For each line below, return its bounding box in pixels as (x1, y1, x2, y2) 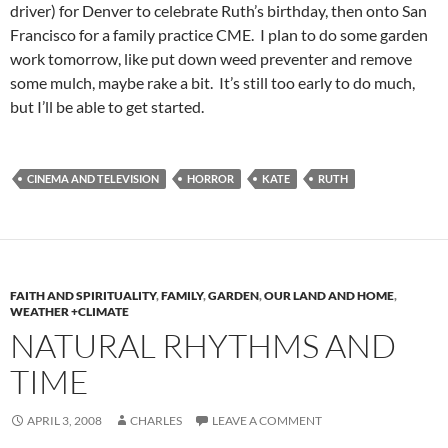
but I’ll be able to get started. (10, 96, 204, 116)
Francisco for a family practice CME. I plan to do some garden (10, 24, 428, 44)
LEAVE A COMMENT (212, 412, 322, 428)
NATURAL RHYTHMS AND (10, 324, 396, 366)
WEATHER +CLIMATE (10, 303, 129, 319)
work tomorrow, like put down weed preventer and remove (10, 48, 412, 68)
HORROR (187, 171, 234, 185)
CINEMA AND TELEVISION (27, 171, 159, 185)
